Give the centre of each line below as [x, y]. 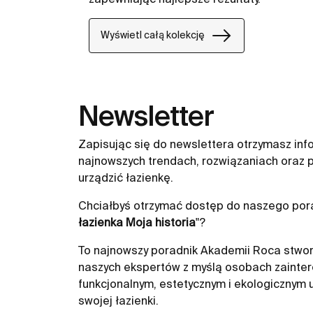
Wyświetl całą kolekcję [153, 35]
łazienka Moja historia [137, 222]
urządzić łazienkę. [127, 177]
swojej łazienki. [120, 300]
